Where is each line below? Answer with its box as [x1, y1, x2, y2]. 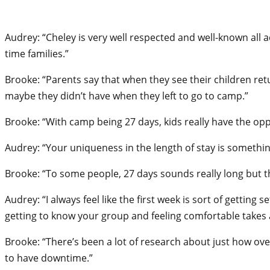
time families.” [5, 46, 69, 60]
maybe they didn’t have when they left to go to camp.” [5, 89, 248, 102]
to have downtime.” [5, 251, 93, 265]
